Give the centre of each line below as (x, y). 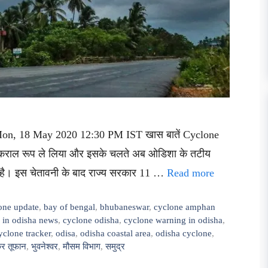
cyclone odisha (91, 220)
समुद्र (115, 246)
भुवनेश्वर (45, 246)
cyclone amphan (185, 207)
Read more (191, 173)
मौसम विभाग (82, 246)
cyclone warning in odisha (173, 220)
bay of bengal (70, 207)
